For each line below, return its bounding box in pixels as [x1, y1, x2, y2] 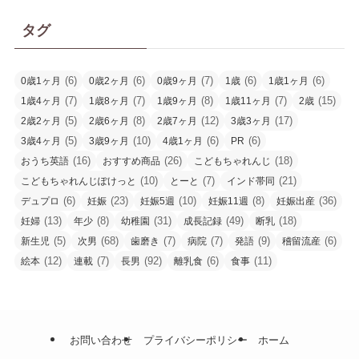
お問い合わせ [70, 334, 133, 347]
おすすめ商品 [102, 155, 160, 167]
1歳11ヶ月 [224, 95, 271, 107]
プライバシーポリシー [143, 334, 248, 347]
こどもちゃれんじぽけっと [20, 175, 136, 188]
